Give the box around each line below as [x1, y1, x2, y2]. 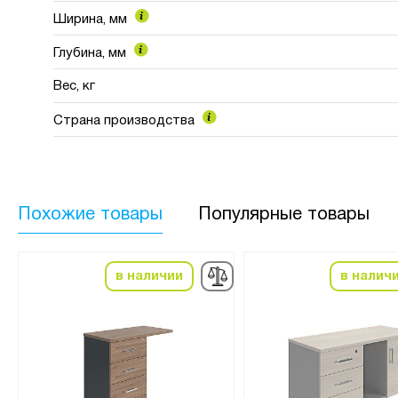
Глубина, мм [53, 46, 130, 60]
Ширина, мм [53, 12, 131, 26]
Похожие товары [18, 206, 163, 223]
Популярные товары [198, 206, 370, 223]
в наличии [115, 269, 183, 283]
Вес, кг [53, 79, 95, 92]
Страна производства [53, 114, 198, 127]
